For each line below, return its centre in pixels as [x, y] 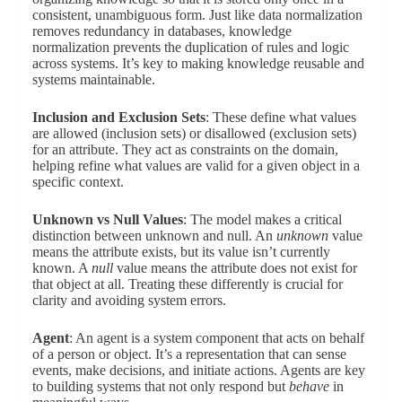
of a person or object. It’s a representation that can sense [189, 354]
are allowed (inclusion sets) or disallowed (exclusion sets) [194, 133]
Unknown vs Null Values [107, 219]
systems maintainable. [93, 79]
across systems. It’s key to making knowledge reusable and [198, 63]
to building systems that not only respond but [160, 386]
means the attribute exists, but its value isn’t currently [181, 251]
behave [309, 386]
